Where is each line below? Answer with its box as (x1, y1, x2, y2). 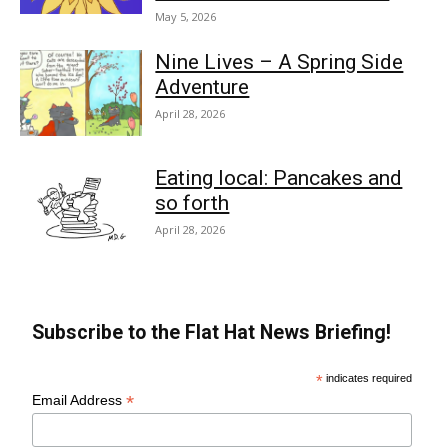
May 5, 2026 (155, 9, 217, 25)
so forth (155, 191, 230, 216)
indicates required (323, 371, 413, 384)
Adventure (155, 75, 250, 100)
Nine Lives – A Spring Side (155, 50, 404, 75)
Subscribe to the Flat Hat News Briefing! (32, 320, 392, 344)
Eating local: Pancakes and (155, 166, 403, 191)
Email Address (32, 391, 127, 408)
